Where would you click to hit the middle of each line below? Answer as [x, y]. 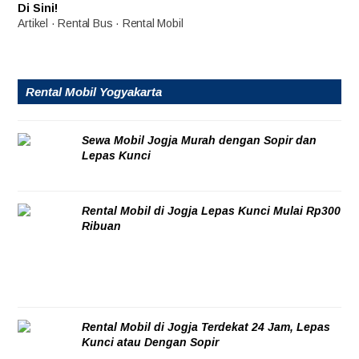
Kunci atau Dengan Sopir [151, 343]
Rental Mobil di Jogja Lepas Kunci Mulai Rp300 [212, 211]
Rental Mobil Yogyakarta [94, 92]
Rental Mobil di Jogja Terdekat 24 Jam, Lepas [206, 327]
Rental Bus [85, 24]
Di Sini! [38, 8]
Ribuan [102, 226]
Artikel [33, 24]
